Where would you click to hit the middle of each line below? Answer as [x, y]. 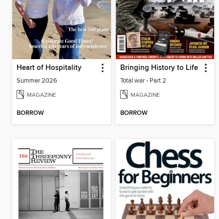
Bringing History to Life [159, 68]
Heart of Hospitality [49, 68]
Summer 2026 [37, 81]
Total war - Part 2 [143, 81]
